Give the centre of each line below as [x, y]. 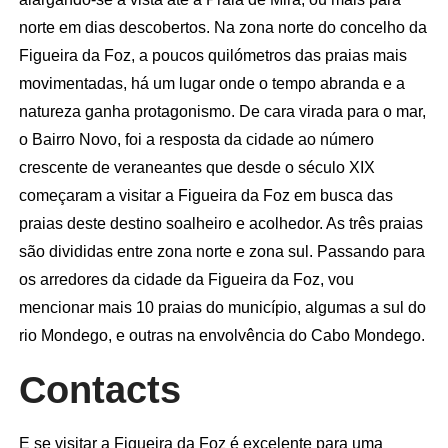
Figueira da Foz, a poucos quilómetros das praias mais [212, 55]
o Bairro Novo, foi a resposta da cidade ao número [196, 139]
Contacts [99, 389]
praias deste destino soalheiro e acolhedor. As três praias [220, 223]
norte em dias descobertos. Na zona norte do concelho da [222, 27]
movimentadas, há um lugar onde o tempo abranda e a [211, 83]
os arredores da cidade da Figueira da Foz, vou [186, 279]
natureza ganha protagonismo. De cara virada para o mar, [222, 111]
